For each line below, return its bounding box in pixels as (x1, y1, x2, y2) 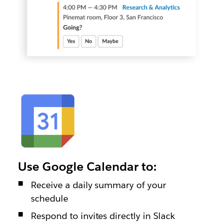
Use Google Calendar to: (17, 159, 157, 175)
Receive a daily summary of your (30, 179, 167, 191)
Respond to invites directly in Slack (30, 210, 176, 222)
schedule (30, 193, 68, 205)
